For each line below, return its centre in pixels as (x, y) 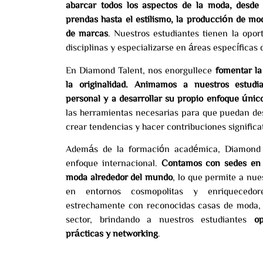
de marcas (87, 33)
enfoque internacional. (114, 163)
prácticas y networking (112, 233)
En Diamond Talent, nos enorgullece (141, 70)
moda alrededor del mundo (119, 177)
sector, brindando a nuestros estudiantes (160, 219)
